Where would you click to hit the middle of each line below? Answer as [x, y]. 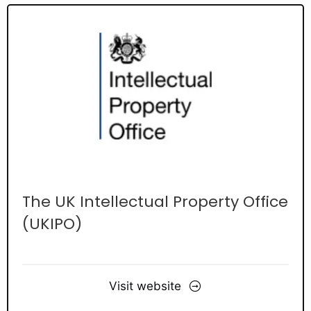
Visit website [145, 286]
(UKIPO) [52, 224]
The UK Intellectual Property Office [155, 201]
